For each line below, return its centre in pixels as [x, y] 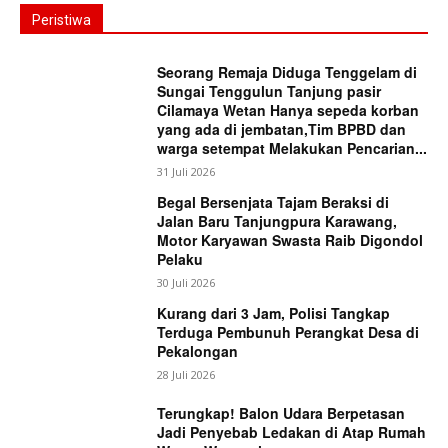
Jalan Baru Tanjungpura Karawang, [277, 220]
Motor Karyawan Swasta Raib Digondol [290, 239]
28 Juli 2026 [186, 374]
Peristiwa [61, 19]
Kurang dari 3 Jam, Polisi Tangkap [274, 312]
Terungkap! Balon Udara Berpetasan [281, 413]
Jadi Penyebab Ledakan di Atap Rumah [292, 432]
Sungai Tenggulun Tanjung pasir [269, 90]
